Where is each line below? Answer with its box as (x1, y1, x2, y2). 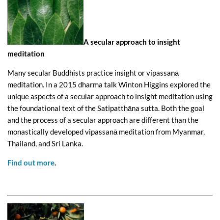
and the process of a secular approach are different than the (7, 115, 198, 125)
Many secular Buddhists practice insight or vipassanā (7, 68, 179, 78)
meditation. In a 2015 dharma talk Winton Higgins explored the (7, 80, 211, 89)
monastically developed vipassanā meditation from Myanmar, (7, 127, 205, 137)
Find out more (7, 158, 55, 167)
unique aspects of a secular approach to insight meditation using (7, 92, 213, 101)
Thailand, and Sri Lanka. (7, 139, 83, 148)
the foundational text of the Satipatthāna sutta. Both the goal (7, 104, 204, 113)
